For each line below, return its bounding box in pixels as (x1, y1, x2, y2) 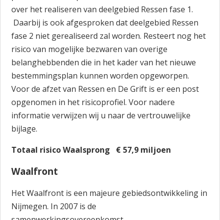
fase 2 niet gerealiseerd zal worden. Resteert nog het (11, 30, 206, 41)
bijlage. (11, 123, 38, 134)
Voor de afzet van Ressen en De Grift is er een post (11, 83, 199, 94)
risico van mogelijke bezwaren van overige (11, 44, 168, 55)
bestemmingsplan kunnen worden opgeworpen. (11, 70, 190, 81)
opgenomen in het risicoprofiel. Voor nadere (11, 97, 175, 108)
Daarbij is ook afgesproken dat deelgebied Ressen (11, 17, 199, 28)
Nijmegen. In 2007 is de (11, 201, 97, 212)
